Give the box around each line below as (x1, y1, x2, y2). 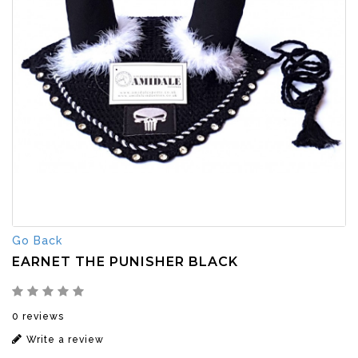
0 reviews (12, 310, 64, 322)
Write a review (26, 333, 104, 345)
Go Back (12, 233, 62, 247)
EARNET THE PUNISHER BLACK (12, 253, 238, 269)
